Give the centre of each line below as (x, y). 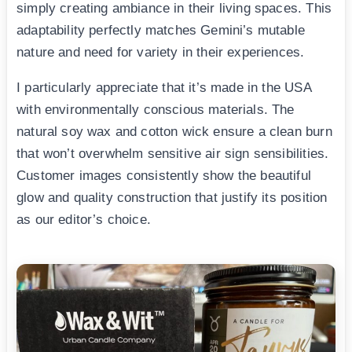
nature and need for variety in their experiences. (161, 53)
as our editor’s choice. (84, 220)
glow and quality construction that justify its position (172, 198)
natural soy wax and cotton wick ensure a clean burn (174, 132)
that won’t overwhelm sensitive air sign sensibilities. (173, 154)
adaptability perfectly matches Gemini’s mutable (161, 31)
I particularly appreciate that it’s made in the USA (164, 88)
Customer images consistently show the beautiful (164, 176)
